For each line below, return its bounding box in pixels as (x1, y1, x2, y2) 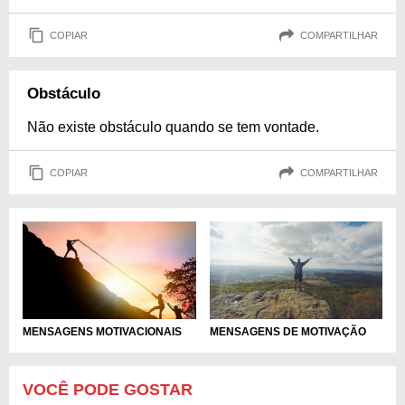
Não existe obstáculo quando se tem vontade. (27, 119, 319, 136)
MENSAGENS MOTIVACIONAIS (23, 325, 182, 338)
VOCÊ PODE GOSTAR (23, 380, 193, 399)
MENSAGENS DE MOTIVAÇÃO (209, 325, 366, 338)
